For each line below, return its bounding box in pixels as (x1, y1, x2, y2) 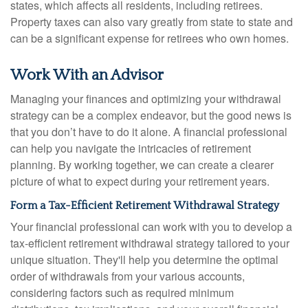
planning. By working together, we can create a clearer (10, 157, 274, 173)
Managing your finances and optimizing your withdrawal (10, 91, 281, 107)
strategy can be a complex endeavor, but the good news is (10, 107, 291, 123)
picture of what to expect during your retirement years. (10, 173, 269, 189)
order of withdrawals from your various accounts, (10, 268, 245, 284)
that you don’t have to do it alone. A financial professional (10, 124, 287, 140)
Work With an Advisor (10, 67, 164, 84)
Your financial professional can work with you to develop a (10, 219, 292, 234)
